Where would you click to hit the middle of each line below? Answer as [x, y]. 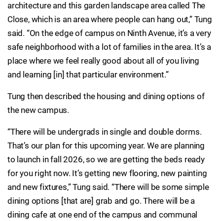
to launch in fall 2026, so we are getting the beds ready [106, 159]
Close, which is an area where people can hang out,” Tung [110, 19]
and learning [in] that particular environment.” [88, 74]
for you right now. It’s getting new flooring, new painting [107, 173]
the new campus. [38, 110]
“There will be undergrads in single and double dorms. [105, 132]
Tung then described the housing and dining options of [106, 96]
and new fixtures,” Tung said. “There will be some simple [108, 187]
